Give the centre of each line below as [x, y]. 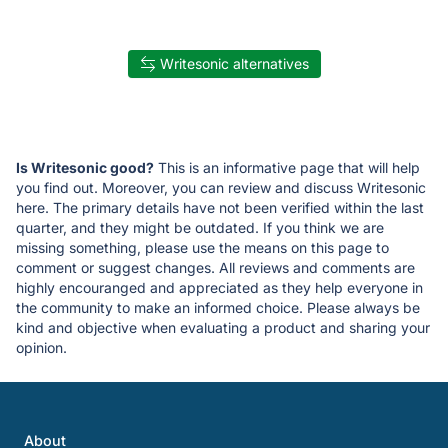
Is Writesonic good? [85, 167]
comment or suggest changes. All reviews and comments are [215, 267]
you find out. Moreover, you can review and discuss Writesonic [221, 187]
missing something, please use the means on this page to [202, 247]
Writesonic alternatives [234, 63]
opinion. [41, 347]
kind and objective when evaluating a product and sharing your [223, 327]
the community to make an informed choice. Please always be [218, 307]
